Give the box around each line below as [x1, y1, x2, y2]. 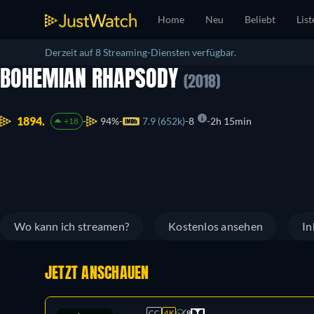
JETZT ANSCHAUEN [45, 266, 149, 282]
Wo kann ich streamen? [14, 219, 130, 233]
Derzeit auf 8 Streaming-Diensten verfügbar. [45, 46, 236, 58]
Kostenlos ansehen [168, 219, 264, 233]
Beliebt [245, 13, 275, 25]
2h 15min [210, 115, 252, 128]
